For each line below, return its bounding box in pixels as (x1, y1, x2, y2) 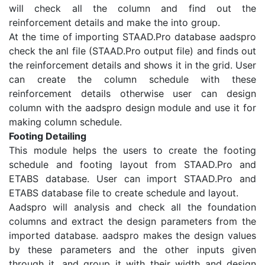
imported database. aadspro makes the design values (9, 230, 256, 242)
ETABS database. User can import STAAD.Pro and (9, 173, 256, 185)
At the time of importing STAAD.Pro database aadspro (9, 31, 256, 43)
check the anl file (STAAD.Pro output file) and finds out (9, 45, 256, 57)
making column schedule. (9, 116, 122, 128)
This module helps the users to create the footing (9, 144, 256, 157)
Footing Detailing (9, 130, 86, 143)
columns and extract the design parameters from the (9, 215, 256, 228)
